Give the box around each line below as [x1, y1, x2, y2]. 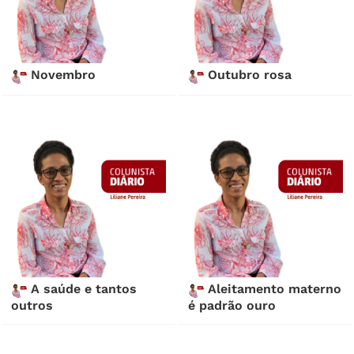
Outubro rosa [204, 67, 292, 83]
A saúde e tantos [27, 281, 137, 297]
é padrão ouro [188, 298, 277, 314]
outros [11, 298, 54, 314]
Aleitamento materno [204, 281, 342, 297]
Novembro [27, 67, 96, 83]
